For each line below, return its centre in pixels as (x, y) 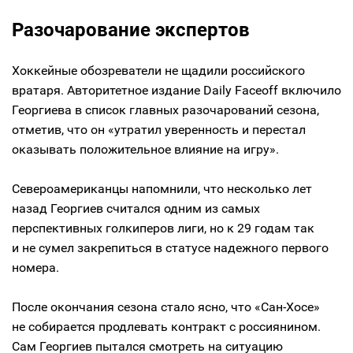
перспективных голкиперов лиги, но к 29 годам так (163, 228)
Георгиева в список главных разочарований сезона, (165, 110)
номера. (35, 267)
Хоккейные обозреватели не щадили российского (158, 70)
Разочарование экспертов (131, 30)
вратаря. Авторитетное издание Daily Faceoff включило (176, 90)
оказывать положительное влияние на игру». (145, 149)
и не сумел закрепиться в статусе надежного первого (170, 247)
